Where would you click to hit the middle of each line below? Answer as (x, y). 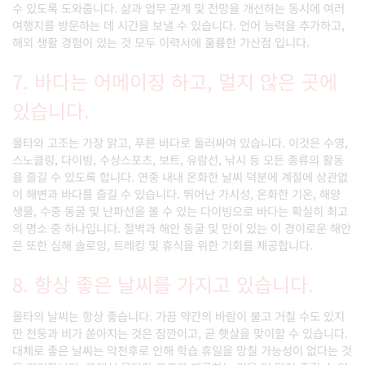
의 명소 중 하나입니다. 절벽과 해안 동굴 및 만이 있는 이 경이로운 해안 (182, 228)
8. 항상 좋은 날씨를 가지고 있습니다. (163, 284)
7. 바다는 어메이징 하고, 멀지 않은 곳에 (175, 81)
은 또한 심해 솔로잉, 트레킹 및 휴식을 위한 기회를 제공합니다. (163, 245)
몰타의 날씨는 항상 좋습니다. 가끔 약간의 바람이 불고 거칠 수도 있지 (178, 316)
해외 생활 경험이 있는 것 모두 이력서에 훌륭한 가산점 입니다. (161, 42)
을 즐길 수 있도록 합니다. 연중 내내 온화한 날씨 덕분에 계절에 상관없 (180, 176)
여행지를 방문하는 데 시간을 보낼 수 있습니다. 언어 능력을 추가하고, (178, 25)
